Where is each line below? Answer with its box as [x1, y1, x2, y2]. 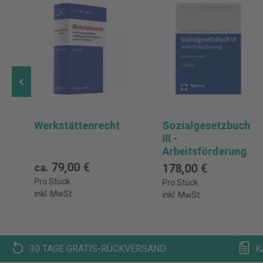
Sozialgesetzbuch [162, 119, 251, 131]
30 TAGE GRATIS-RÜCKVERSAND [29, 243, 166, 254]
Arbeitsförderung [162, 145, 247, 157]
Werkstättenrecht [33, 119, 120, 131]
